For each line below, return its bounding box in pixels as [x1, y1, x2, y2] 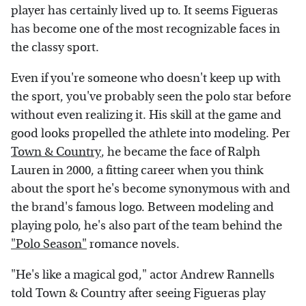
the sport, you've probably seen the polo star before [11, 89, 291, 105]
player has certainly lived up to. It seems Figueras [11, 3, 278, 18]
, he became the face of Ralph [101, 145, 260, 160]
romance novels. [87, 237, 180, 252]
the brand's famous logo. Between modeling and [11, 200, 274, 215]
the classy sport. [11, 40, 99, 55]
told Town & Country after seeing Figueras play [11, 286, 266, 301]
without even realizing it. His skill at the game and [11, 108, 281, 123]
